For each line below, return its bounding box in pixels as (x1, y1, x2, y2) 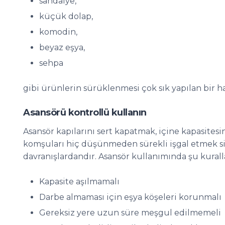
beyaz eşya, (39, 43, 85, 52)
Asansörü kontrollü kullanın (23, 107, 147, 118)
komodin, (39, 27, 77, 37)
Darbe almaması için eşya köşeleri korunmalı (39, 192, 221, 202)
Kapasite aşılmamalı (39, 177, 120, 186)
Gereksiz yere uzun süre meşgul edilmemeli (39, 208, 221, 217)
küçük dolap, (39, 12, 93, 21)
